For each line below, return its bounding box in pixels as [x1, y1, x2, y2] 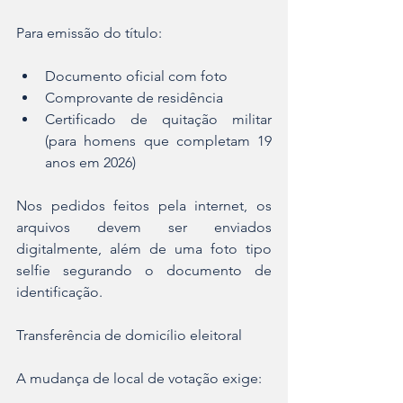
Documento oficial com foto [45, 67, 228, 85]
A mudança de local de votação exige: [16, 370, 262, 388]
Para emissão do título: [16, 24, 162, 42]
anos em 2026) [45, 154, 136, 172]
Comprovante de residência [45, 89, 223, 107]
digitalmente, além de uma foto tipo [16, 240, 272, 258]
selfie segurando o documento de [16, 262, 272, 280]
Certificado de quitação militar [45, 111, 272, 129]
